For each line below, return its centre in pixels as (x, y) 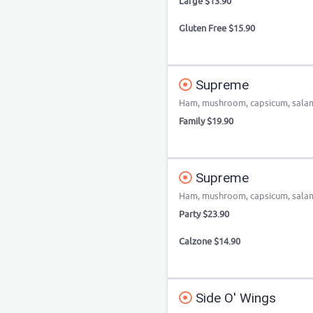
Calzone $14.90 (210, 241)
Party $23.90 (204, 214)
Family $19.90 (206, 121)
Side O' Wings (234, 298)
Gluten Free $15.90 (217, 28)
